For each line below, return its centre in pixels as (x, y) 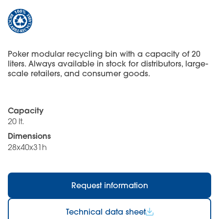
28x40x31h (27, 147)
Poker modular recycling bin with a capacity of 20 (104, 54)
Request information (109, 185)
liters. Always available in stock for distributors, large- (108, 63)
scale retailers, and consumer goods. (79, 73)
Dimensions (29, 136)
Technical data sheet (106, 211)
